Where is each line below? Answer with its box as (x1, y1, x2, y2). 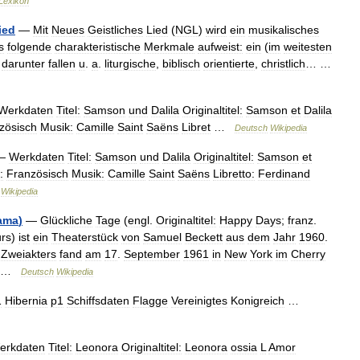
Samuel (143, 231, 182, 243)
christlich (261, 57, 305, 70)
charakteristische (55, 40, 141, 53)
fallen (48, 57, 76, 70)
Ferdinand (258, 167, 310, 180)
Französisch (6, 167, 68, 180)
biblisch (162, 57, 200, 70)
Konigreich (231, 294, 284, 307)
